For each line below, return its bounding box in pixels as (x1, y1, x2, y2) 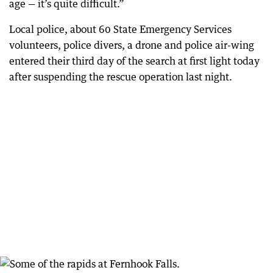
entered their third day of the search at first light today (9, 55, 260, 68)
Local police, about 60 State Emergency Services (9, 23, 232, 36)
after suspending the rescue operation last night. (9, 71, 232, 83)
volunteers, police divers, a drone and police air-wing (9, 39, 254, 52)
